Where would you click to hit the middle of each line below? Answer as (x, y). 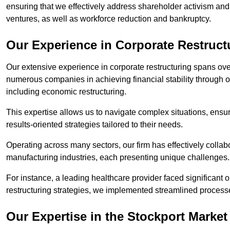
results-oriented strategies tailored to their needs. (94, 125)
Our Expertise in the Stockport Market (117, 217)
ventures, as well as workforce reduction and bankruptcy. (109, 19)
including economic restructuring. (67, 92)
